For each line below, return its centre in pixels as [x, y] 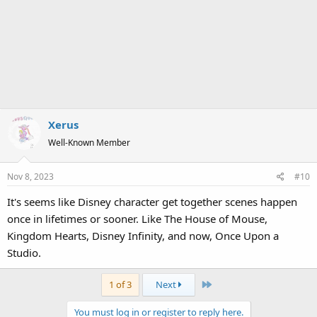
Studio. [24, 253]
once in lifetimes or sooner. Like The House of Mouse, [137, 219]
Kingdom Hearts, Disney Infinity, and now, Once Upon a [143, 236]
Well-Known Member [89, 142]
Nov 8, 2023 [30, 177]
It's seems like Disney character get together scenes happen [152, 202]
